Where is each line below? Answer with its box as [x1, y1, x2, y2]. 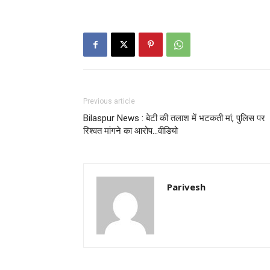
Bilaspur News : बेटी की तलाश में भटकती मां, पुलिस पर [83, 112, 265, 124]
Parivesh [167, 180, 206, 193]
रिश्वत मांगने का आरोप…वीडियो [83, 125, 178, 136]
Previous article [83, 96, 135, 105]
